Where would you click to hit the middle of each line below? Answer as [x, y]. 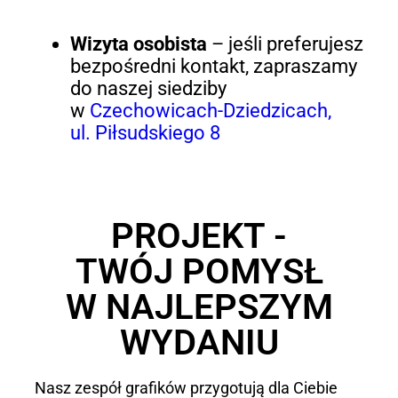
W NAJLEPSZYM [199, 306]
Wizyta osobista [138, 44]
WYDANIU [199, 342]
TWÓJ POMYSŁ [199, 271]
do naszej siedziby [148, 89]
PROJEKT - [199, 235]
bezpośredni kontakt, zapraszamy [213, 67]
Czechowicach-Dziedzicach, [210, 111]
